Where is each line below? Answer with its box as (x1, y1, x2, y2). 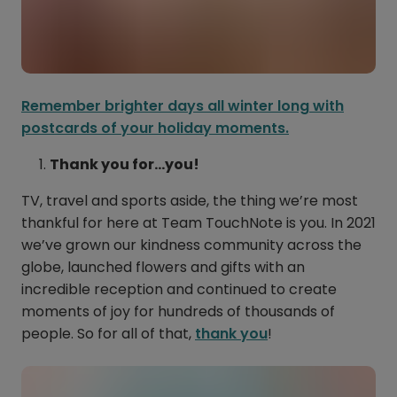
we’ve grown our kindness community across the (21, 235, 362, 256)
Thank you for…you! (50, 154, 199, 175)
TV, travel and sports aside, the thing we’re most (21, 191, 358, 212)
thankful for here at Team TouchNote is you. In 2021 (21, 213, 376, 234)
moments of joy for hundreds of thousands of (21, 301, 335, 323)
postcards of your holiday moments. (21, 118, 289, 139)
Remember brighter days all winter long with (21, 96, 344, 117)
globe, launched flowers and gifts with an (21, 257, 305, 278)
